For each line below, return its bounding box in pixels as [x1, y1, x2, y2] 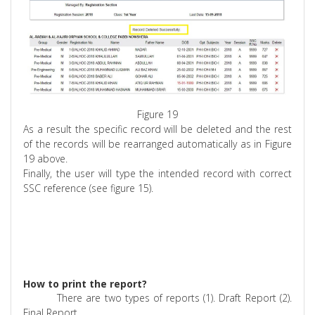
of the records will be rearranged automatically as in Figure [23, 136, 292, 150]
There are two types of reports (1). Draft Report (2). [57, 290, 292, 304]
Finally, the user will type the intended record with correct [23, 166, 292, 180]
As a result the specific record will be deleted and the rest [23, 122, 292, 136]
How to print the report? [23, 276, 148, 290]
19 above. [23, 151, 68, 165]
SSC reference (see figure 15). [23, 181, 154, 195]
